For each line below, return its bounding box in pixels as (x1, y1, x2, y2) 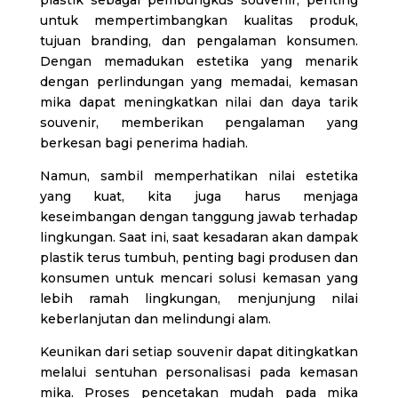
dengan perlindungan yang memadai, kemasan (39, 73, 359, 90)
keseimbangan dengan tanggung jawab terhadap (39, 208, 359, 225)
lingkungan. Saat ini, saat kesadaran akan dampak (39, 228, 359, 245)
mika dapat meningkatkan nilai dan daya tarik (39, 93, 359, 110)
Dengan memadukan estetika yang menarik (39, 52, 359, 69)
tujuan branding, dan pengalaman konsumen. (39, 32, 359, 49)
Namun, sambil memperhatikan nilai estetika (39, 167, 359, 184)
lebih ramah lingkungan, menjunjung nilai (39, 290, 359, 306)
